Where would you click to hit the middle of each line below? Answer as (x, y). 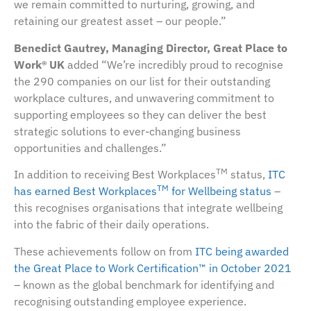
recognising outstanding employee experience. (130, 301)
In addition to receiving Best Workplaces (115, 175)
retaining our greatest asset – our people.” (120, 21)
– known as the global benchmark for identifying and (144, 284)
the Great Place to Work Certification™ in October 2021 (153, 268)
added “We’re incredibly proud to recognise (175, 64)
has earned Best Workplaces (85, 191)
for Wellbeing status (220, 191)
